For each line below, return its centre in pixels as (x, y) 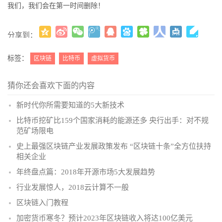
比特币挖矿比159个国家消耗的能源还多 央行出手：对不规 (112, 120)
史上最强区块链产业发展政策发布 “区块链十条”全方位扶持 (114, 146)
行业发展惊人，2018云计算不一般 (73, 187)
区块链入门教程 (42, 202)
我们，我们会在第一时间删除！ (56, 5)
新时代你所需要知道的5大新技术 (70, 105)
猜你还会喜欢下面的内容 (51, 85)
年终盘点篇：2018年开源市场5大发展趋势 (86, 172)
